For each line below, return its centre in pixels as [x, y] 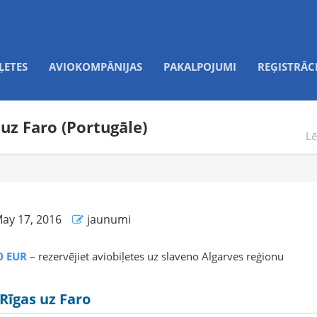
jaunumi [109, 219]
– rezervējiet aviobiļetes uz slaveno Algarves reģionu [155, 256]
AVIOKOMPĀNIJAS [96, 67]
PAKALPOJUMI [200, 67]
